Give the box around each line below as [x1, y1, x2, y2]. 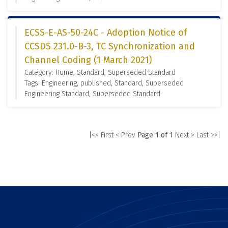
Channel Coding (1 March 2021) [24, 54, 152, 66]
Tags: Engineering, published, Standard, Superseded [24, 79, 184, 88]
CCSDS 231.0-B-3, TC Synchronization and [24, 41, 195, 52]
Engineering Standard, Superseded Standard [24, 90, 160, 98]
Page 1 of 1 [137, 131, 173, 139]
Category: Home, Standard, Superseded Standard [24, 68, 176, 77]
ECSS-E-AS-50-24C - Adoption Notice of [24, 27, 187, 38]
